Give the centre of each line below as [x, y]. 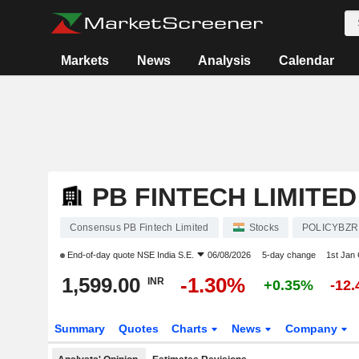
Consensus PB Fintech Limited [139, 228]
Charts [192, 329]
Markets [85, 61]
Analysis [225, 61]
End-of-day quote [101, 255]
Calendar [306, 61]
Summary [79, 329]
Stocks [264, 228]
